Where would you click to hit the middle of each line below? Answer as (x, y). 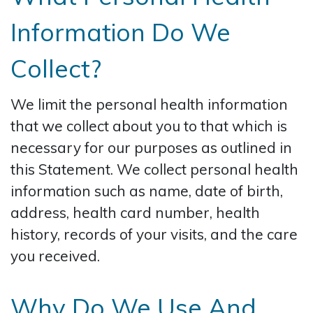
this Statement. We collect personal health (154, 169)
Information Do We (121, 32)
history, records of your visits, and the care (154, 234)
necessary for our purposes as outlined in (151, 147)
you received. (55, 255)
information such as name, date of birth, (147, 190)
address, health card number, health (135, 212)
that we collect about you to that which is (149, 125)
